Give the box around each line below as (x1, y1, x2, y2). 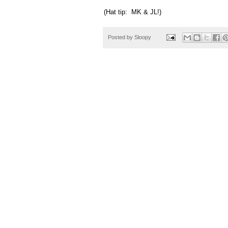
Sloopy (134, 34, 151, 40)
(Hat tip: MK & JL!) (104, 8, 161, 16)
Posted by (108, 34, 134, 40)
